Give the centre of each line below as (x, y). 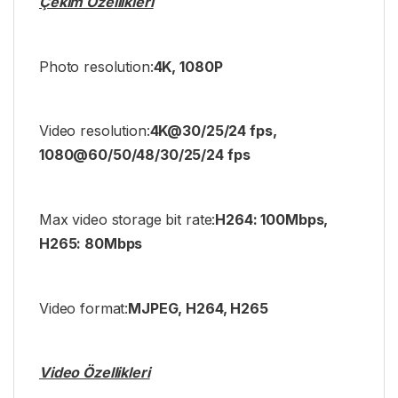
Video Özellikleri (95, 373)
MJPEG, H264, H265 (198, 308)
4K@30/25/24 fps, (213, 131)
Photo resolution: (96, 66)
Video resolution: (95, 131)
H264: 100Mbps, (272, 220)
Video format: (84, 308)
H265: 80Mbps (91, 244)
